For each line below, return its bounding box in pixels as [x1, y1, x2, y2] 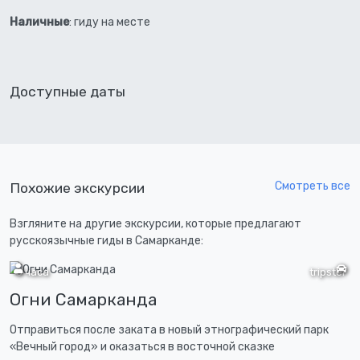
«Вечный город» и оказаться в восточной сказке [10, 340, 275, 354]
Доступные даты [10, 83, 125, 100]
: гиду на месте [69, 14, 150, 29]
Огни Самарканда [10, 289, 157, 310]
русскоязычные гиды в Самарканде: [10, 234, 203, 248]
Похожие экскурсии [10, 180, 145, 197]
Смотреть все [275, 179, 350, 194]
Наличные [10, 14, 69, 29]
